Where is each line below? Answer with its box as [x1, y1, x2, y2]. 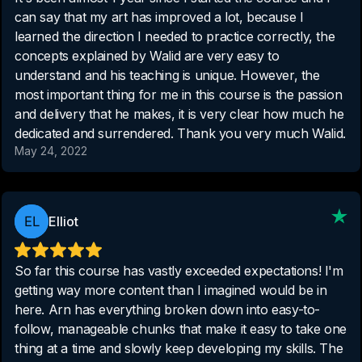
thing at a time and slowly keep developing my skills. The [15, 339, 343, 356]
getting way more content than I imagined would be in [15, 281, 327, 298]
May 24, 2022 [15, 143, 87, 158]
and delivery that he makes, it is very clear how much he [15, 105, 344, 122]
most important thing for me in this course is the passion [15, 86, 343, 103]
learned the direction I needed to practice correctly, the [15, 27, 335, 44]
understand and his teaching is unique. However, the [15, 66, 320, 83]
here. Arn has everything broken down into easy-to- [15, 301, 320, 318]
